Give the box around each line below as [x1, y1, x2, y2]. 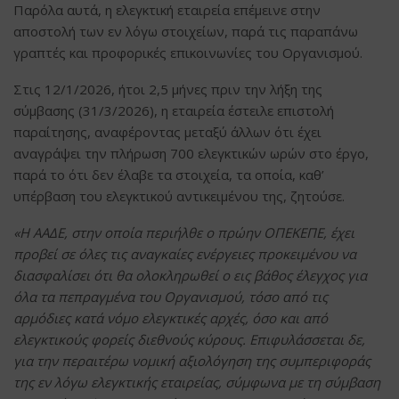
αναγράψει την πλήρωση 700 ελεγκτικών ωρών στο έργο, [13, 143, 369, 162]
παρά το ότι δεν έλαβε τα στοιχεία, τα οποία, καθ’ [13, 165, 324, 183]
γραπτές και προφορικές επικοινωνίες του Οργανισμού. [13, 43, 362, 61]
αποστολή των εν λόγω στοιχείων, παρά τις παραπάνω [13, 21, 358, 40]
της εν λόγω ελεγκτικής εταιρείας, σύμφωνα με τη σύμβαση [13, 372, 380, 391]
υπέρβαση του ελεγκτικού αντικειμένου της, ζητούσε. [13, 186, 345, 205]
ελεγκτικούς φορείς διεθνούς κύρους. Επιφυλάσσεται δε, [13, 330, 365, 348]
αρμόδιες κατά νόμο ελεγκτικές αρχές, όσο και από [13, 308, 328, 327]
